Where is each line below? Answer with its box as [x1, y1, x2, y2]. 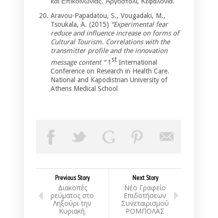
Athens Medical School [51, 84, 118, 92]
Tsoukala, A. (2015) [51, 20, 111, 29]
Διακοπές [57, 182, 87, 192]
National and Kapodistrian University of [51, 75, 167, 84]
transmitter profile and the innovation [51, 47, 167, 55]
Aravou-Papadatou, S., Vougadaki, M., [51, 12, 165, 20]
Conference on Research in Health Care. [51, 67, 169, 75]
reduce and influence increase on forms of [51, 29, 179, 37]
